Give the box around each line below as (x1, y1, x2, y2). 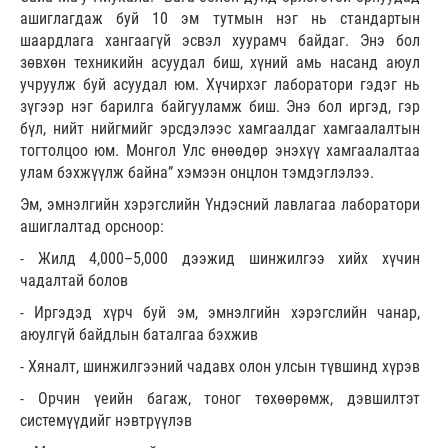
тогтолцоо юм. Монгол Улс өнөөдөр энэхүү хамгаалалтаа (20, 141, 420, 161)
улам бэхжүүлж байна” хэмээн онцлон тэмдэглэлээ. (20, 163, 374, 183)
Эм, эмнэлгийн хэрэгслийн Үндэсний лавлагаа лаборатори (20, 195, 420, 215)
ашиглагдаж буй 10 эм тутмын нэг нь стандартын (20, 9, 420, 29)
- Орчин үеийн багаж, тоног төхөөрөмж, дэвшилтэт (20, 389, 420, 409)
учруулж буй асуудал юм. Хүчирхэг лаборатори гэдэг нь (20, 75, 420, 95)
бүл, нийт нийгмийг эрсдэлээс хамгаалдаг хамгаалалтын (20, 119, 420, 139)
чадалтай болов (20, 271, 128, 291)
